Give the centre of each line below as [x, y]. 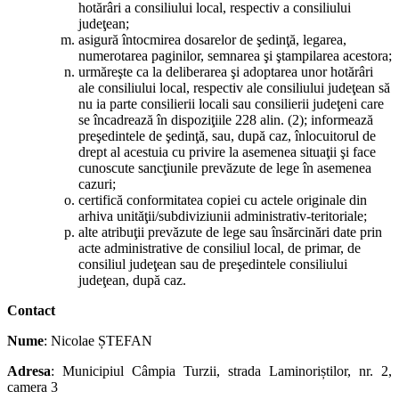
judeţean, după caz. [132, 281]
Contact [31, 311]
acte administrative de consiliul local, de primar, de [220, 248]
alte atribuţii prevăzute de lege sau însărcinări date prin [230, 232]
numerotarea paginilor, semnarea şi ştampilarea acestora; [235, 56]
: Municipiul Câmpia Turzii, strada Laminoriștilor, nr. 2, [221, 371]
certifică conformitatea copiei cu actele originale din [223, 200]
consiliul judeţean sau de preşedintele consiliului [213, 265]
